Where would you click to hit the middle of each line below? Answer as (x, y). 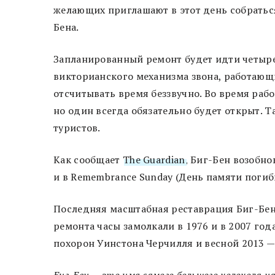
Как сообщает (88, 159)
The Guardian (154, 159)
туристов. (77, 127)
